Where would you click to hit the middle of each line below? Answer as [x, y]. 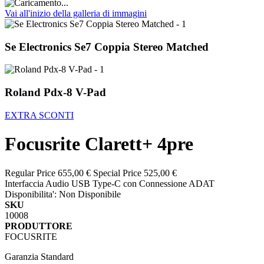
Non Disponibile [90, 194]
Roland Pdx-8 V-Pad [55, 92]
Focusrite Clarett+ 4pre [99, 144]
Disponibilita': [31, 194]
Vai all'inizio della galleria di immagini [76, 13]
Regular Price [30, 173]
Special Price [117, 173]
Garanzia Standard [39, 256]
